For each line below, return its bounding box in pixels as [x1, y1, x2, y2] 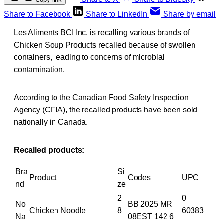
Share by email [163, 9, 216, 18]
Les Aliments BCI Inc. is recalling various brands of [14, 28, 190, 37]
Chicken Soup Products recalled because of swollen [14, 40, 195, 49]
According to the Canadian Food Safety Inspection [14, 93, 189, 102]
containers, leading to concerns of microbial [14, 53, 165, 61]
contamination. [14, 65, 65, 74]
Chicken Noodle [29, 206, 86, 215]
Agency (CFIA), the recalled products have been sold [14, 105, 197, 114]
